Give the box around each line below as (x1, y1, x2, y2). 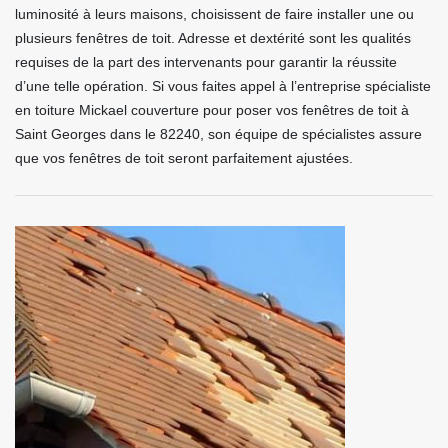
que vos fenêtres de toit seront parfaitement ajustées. (15, 150, 353, 166)
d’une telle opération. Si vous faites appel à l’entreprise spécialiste (15, 78, 431, 94)
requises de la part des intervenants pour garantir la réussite (15, 54, 397, 70)
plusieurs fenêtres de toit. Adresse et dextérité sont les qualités (15, 30, 411, 46)
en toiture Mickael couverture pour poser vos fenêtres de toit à (15, 102, 409, 118)
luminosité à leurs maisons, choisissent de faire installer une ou (15, 6, 414, 22)
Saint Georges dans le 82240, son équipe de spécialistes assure (15, 126, 422, 142)
